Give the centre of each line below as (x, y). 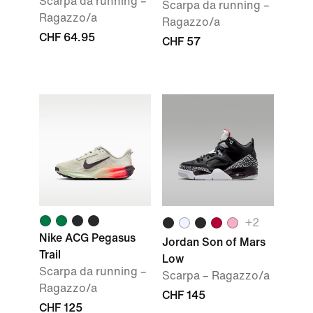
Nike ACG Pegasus (87, 238)
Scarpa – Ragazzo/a (216, 276)
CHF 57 (181, 42)
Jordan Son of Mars (214, 242)
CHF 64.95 (67, 37)
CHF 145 (184, 295)
